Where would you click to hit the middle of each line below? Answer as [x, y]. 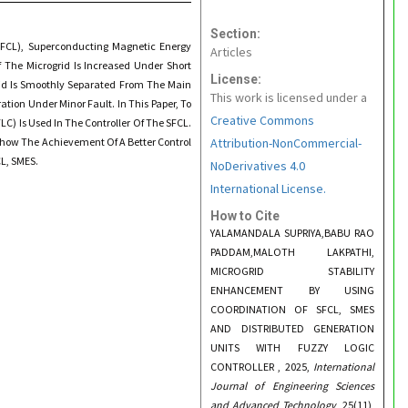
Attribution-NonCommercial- [286, 143]
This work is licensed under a [289, 97]
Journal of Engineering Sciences [292, 386]
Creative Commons [262, 120]
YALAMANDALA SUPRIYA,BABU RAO [292, 233]
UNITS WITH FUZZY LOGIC [292, 347]
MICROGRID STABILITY [292, 271]
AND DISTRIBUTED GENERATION [292, 328]
